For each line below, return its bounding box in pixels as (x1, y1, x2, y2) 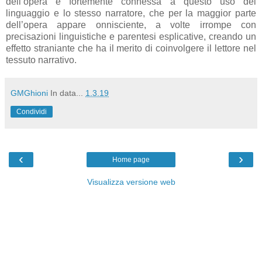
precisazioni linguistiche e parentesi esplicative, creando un (6, 31, 256, 42)
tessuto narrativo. (6, 54, 77, 65)
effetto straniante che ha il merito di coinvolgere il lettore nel (6, 43, 256, 53)
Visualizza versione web (87, 177, 175, 187)
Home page (112, 155, 150, 164)
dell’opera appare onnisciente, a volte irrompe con (6, 19, 256, 30)
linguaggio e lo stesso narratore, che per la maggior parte (6, 8, 256, 18)
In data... (50, 88, 85, 98)
